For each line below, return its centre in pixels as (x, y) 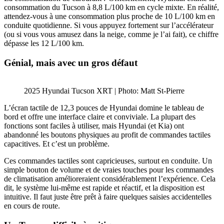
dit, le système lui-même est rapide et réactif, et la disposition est (104, 188)
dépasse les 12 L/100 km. (44, 43)
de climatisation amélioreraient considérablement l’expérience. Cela (110, 179)
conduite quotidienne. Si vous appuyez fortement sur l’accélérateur (109, 25)
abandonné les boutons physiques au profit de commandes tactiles (107, 135)
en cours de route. (32, 206)
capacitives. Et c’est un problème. (57, 144)
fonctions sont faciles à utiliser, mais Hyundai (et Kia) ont (94, 126)
